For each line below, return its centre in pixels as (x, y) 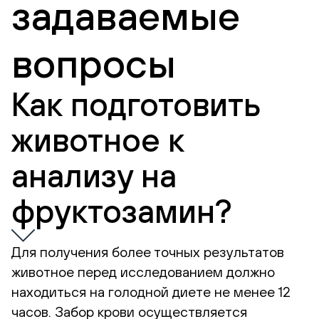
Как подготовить (136, 104)
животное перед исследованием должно (143, 272)
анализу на (94, 176)
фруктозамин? (122, 211)
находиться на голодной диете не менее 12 (151, 292)
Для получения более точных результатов (148, 252)
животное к (98, 140)
